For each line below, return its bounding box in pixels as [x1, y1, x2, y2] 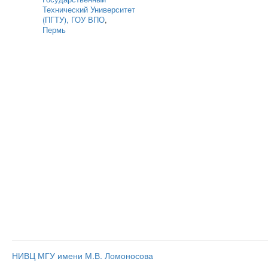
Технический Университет [42, 4, 135, 15]
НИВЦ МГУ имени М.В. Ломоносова [12, 249, 153, 261]
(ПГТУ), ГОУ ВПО [42, 14, 105, 25]
